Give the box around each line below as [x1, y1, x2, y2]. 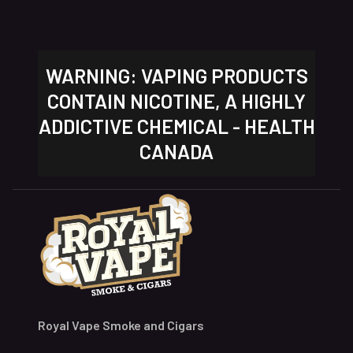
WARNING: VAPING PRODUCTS [45, 64, 308, 88]
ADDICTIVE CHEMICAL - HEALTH [38, 114, 315, 139]
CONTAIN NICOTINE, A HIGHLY [47, 89, 306, 113]
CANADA [139, 139, 214, 164]
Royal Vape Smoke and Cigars [38, 317, 204, 333]
